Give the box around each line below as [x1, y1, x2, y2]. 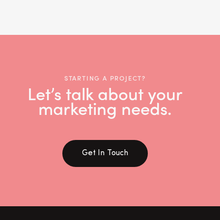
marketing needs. [38, 95, 172, 120]
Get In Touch [82, 149, 129, 157]
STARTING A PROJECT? [64, 73, 146, 82]
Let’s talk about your [27, 81, 36, 105]
